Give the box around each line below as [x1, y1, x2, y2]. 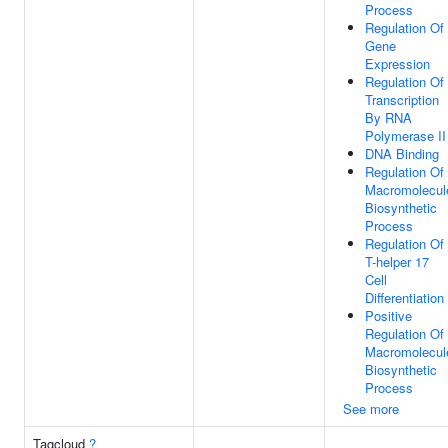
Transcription [365, 90, 439, 109]
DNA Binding [365, 144, 439, 163]
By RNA [365, 108, 412, 127]
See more [343, 399, 399, 418]
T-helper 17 [365, 252, 429, 271]
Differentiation [365, 288, 444, 307]
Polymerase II [365, 126, 446, 145]
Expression [365, 54, 430, 73]
